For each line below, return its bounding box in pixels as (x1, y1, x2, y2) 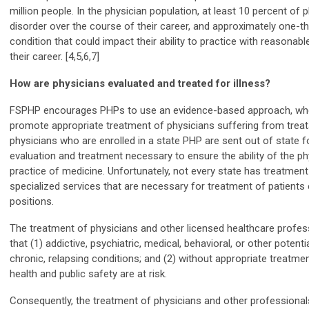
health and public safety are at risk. (10, 267, 167, 280)
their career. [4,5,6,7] (10, 50, 99, 63)
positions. (10, 195, 59, 208)
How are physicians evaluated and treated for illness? (10, 77, 270, 90)
